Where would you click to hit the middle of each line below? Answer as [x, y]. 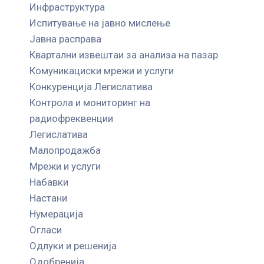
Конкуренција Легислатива [91, 86]
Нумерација [56, 214]
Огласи [46, 230]
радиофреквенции [71, 118]
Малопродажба [65, 150]
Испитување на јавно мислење [100, 23]
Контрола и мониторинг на [90, 102]
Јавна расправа [65, 39]
